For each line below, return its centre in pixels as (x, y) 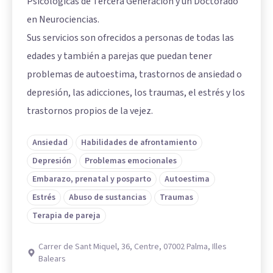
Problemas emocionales (131, 161)
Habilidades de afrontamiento (139, 142)
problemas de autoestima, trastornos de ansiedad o (134, 74)
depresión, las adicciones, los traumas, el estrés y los (136, 92)
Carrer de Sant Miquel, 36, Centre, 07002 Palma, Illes (133, 246)
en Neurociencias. (63, 19)
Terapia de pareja (66, 215)
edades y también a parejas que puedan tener (119, 56)
